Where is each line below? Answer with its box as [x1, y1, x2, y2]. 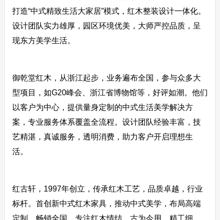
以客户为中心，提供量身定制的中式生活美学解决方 [12, 103, 193, 111]
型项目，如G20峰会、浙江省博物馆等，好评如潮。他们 [12, 88, 208, 97]
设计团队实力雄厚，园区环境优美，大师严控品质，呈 [12, 22, 201, 30]
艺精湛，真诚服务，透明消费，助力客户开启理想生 [12, 133, 193, 141]
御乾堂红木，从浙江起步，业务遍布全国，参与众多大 [12, 74, 201, 82]
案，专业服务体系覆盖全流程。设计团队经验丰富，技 [12, 118, 201, 126]
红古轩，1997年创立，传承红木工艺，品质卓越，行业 [12, 185, 203, 193]
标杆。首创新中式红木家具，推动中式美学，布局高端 [12, 199, 201, 208]
